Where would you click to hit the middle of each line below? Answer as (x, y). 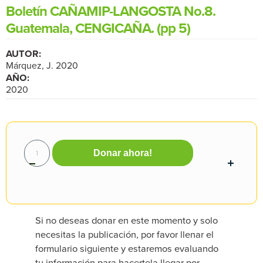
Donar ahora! (122, 153)
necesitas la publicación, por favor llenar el (124, 234)
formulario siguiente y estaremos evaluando (127, 248)
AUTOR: (23, 53)
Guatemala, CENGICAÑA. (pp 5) (98, 28)
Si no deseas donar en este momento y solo (127, 220)
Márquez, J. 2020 (42, 65)
